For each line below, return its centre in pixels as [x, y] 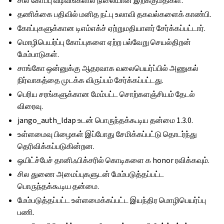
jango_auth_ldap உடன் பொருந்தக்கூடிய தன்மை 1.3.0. [105, 120]
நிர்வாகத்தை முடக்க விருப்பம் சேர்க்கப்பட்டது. [91, 80]
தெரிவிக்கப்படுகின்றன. [56, 146]
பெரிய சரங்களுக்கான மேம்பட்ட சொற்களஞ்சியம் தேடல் [106, 94]
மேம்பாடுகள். [38, 54]
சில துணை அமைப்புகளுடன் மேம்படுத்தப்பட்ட [91, 174]
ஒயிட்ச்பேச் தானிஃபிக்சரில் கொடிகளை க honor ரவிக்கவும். [114, 160]
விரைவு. [30, 106]
